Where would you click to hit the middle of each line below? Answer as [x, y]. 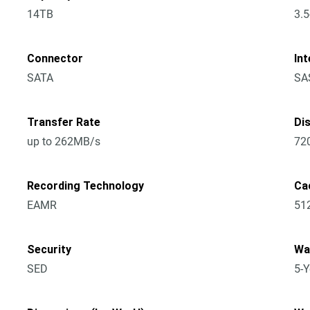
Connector [55, 58]
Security [49, 249]
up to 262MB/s [64, 142]
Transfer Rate [64, 122]
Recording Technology [86, 186]
